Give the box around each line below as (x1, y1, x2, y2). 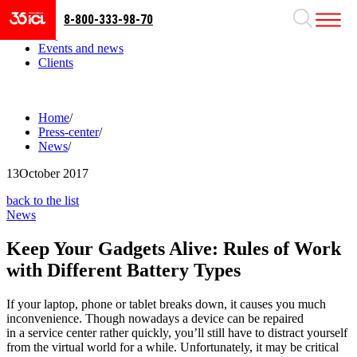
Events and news (38, 41, 124, 55)
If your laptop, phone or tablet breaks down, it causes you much (6, 297, 326, 312)
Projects (38, 27, 78, 41)
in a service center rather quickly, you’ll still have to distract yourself (6, 326, 347, 340)
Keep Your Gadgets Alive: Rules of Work (6, 238, 341, 260)
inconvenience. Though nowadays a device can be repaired (6, 312, 304, 326)
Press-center (38, 125, 99, 139)
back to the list (6, 194, 79, 208)
